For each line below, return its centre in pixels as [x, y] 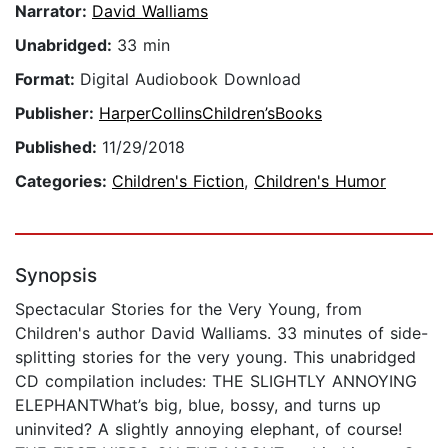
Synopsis [56, 276]
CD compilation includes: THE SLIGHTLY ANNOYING [216, 381]
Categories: [63, 181]
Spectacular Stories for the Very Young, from [188, 309]
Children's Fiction [178, 181]
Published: [58, 147]
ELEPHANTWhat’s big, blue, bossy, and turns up [198, 405]
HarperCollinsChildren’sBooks [210, 113]
